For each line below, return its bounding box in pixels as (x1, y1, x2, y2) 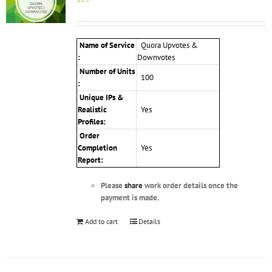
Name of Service (77, 40, 135, 51)
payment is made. (100, 192, 159, 203)
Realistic (77, 104, 107, 115)
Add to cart (84, 217, 118, 226)
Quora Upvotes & (137, 40, 198, 51)
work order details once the (142, 180, 238, 191)
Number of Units (77, 66, 135, 77)
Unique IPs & (77, 92, 124, 103)
